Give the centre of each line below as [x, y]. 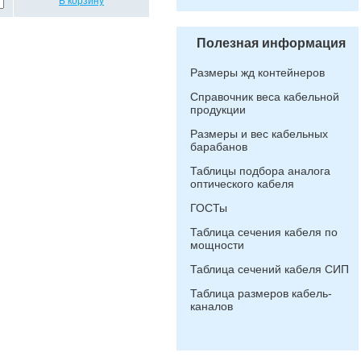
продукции [218, 110]
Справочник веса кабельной [265, 97]
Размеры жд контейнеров [257, 73]
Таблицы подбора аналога [260, 171]
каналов [212, 306]
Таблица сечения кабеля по [264, 232]
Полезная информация [271, 43]
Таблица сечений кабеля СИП [270, 269]
